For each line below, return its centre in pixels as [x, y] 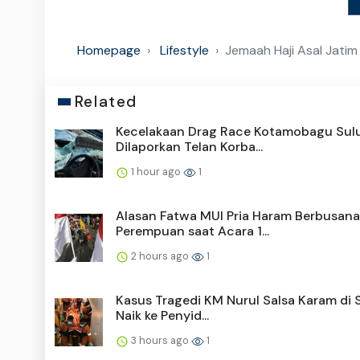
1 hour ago [156, 172]
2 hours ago [160, 256]
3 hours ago [160, 341]
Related [106, 102]
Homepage [109, 51]
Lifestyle [184, 51]
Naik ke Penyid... [162, 316]
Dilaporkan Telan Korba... [189, 147]
